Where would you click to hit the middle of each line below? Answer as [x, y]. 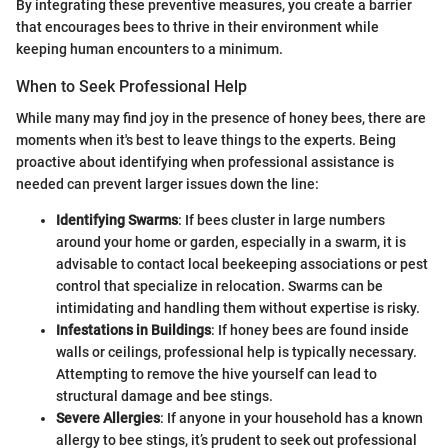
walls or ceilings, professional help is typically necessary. [236, 352]
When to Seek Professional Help [131, 87]
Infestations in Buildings [133, 330]
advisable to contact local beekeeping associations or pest [242, 264]
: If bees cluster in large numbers [281, 220]
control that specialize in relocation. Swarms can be [219, 286]
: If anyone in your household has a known [291, 418]
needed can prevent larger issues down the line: [167, 184]
